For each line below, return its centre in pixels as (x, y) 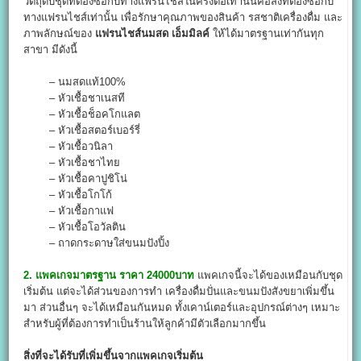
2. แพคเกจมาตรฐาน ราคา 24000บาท (109, 275)
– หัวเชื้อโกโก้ (68, 194)
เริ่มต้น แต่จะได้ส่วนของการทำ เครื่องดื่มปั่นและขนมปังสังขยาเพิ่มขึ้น (179, 291)
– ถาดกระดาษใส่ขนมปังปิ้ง (97, 243)
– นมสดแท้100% (75, 81)
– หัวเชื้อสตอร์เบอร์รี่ (82, 130)
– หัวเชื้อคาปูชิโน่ (76, 178)
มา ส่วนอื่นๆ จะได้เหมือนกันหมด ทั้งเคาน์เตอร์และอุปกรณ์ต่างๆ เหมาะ (182, 307)
